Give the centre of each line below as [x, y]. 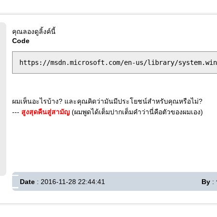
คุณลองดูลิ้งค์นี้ [34, 31]
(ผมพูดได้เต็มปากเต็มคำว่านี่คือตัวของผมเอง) [136, 112]
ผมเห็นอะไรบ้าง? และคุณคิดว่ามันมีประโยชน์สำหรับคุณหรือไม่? [107, 101]
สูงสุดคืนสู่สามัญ [46, 112]
